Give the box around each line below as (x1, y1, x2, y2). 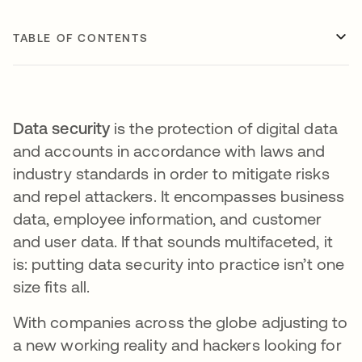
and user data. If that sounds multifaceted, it (13, 232, 333, 250)
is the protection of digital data (110, 119, 338, 137)
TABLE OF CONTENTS (13, 32, 149, 44)
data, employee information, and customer (13, 209, 322, 228)
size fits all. (13, 277, 90, 296)
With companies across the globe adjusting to (13, 313, 348, 331)
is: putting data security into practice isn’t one (13, 255, 344, 273)
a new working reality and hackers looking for (13, 335, 342, 354)
